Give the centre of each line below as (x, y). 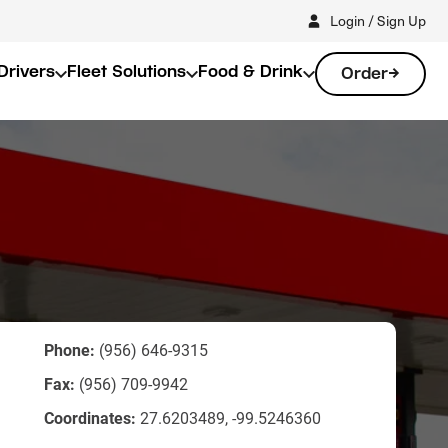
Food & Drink (250, 71)
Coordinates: (90, 417)
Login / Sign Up (378, 20)
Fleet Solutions (126, 71)
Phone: (69, 349)
